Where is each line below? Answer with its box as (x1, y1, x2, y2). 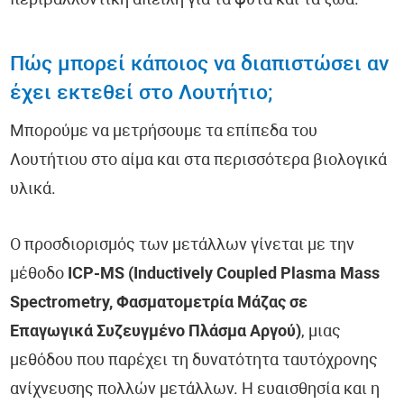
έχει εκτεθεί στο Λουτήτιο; (10, 84, 273, 106)
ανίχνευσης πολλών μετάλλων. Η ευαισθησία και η (10, 381, 381, 399)
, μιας (301, 324, 342, 342)
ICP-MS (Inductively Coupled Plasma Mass (68, 266, 381, 284)
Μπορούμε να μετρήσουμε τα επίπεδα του (10, 124, 318, 142)
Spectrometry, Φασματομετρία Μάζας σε (10, 295, 308, 313)
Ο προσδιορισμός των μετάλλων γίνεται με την (10, 237, 355, 255)
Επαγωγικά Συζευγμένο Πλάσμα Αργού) (10, 324, 302, 342)
